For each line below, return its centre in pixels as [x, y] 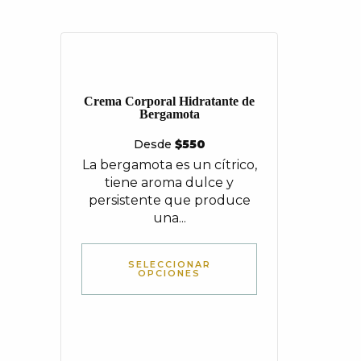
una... [169, 218]
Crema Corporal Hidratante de [169, 101]
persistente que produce [169, 200]
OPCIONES [169, 273]
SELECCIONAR [169, 264]
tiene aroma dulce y [169, 183]
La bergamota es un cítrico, [169, 165]
